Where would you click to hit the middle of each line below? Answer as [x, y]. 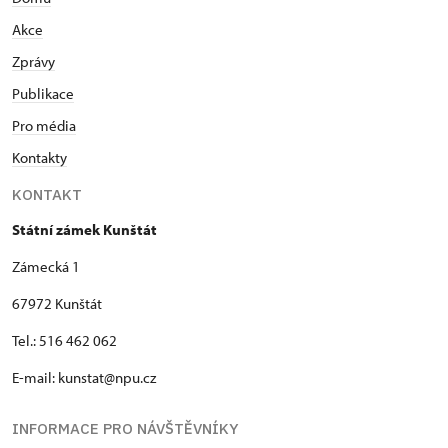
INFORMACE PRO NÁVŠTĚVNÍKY [125, 428]
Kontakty [39, 157]
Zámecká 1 [46, 266]
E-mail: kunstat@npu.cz [84, 377]
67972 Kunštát [57, 303]
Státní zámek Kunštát [84, 229]
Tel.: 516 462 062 [64, 340]
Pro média [44, 125]
